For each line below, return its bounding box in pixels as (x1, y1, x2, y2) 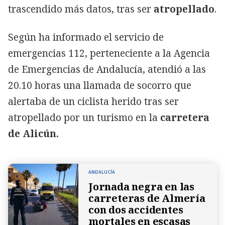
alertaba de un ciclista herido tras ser (8, 94, 179, 108)
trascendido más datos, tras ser (8, 2, 154, 16)
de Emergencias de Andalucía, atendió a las (8, 62, 206, 76)
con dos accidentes (88, 202, 183, 216)
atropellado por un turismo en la (8, 110, 158, 124)
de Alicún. (8, 127, 59, 140)
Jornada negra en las (88, 179, 195, 193)
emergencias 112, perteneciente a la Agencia (8, 46, 210, 60)
